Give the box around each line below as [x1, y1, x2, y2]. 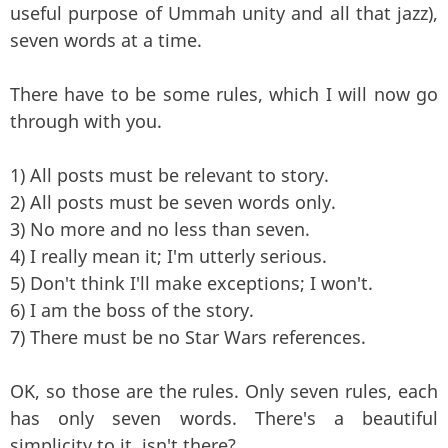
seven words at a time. [10, 27, 202, 52]
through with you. [10, 108, 162, 133]
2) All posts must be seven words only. [10, 189, 336, 214]
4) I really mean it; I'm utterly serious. [10, 243, 327, 268]
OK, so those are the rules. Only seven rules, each [10, 378, 438, 403]
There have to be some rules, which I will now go [10, 81, 438, 106]
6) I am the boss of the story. [10, 297, 254, 322]
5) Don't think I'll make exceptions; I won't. [10, 270, 373, 295]
